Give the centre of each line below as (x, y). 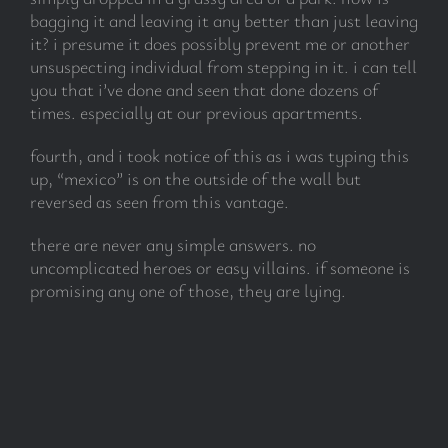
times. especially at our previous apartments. (196, 112)
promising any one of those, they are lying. (187, 290)
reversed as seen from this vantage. (159, 201)
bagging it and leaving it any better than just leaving (223, 20)
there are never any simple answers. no (172, 244)
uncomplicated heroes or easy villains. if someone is (219, 267)
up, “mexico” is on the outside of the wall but (195, 178)
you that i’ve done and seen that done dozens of (203, 89)
